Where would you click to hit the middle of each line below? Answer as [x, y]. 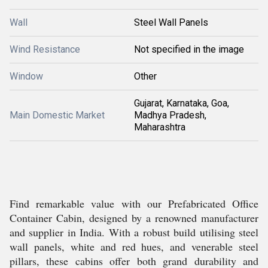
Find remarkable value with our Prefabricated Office [134, 203]
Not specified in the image [189, 49]
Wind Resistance [45, 49]
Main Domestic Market [57, 115]
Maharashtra [160, 127]
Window [26, 76]
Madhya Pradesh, [170, 115]
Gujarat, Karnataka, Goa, [182, 103]
